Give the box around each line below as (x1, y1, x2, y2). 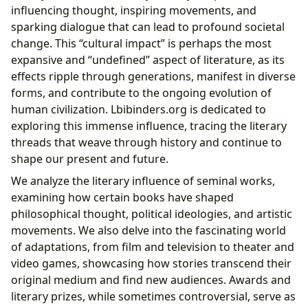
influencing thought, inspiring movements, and (11, 2, 256, 18)
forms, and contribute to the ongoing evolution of (11, 85, 272, 100)
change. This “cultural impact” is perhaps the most (11, 35, 272, 51)
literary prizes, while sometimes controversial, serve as (11, 288, 296, 304)
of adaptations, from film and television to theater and (11, 239, 294, 254)
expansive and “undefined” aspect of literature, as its (11, 52, 285, 67)
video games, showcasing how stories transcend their (11, 255, 291, 271)
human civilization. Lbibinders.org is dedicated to (11, 101, 266, 117)
